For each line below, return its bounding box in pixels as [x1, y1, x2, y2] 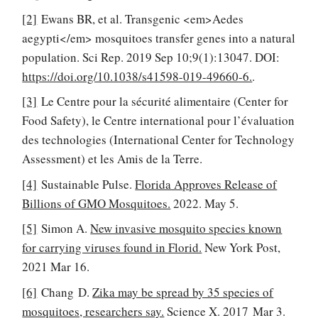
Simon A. [37, 220, 91, 237]
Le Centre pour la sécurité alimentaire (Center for [37, 93, 289, 110]
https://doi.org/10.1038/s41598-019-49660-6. [22, 67, 253, 84]
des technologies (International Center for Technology [22, 131, 295, 148]
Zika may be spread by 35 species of [92, 283, 274, 300]
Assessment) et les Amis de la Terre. [22, 150, 203, 168]
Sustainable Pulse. [37, 175, 136, 192]
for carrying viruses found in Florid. [22, 239, 202, 256]
